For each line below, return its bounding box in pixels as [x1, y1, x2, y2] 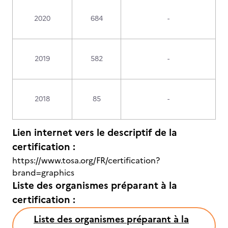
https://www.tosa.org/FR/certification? [12, 154, 160, 166]
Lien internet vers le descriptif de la [12, 125, 177, 140]
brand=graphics [12, 166, 74, 179]
